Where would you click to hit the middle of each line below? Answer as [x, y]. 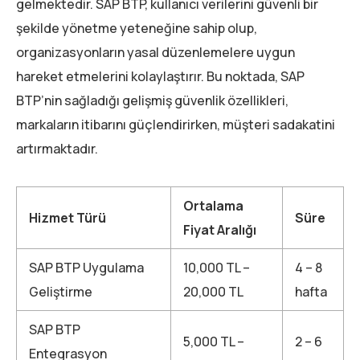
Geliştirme [61, 292]
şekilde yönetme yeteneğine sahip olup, [137, 29]
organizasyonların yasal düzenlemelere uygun [155, 53]
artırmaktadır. [57, 149]
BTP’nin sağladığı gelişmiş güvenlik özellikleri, [152, 101]
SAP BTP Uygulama [86, 268]
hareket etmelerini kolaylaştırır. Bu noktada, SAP [160, 77]
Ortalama [213, 206]
